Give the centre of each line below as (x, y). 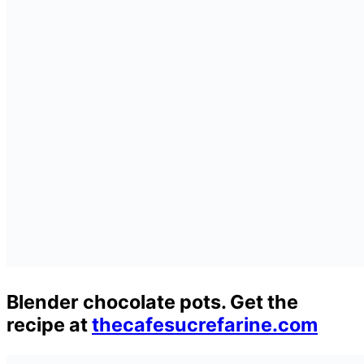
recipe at (49, 324)
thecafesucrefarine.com (205, 324)
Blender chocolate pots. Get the (152, 301)
